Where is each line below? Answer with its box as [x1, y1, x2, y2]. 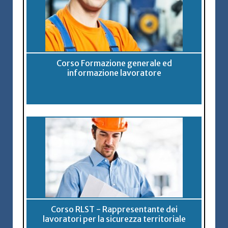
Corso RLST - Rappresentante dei [50, 204, 178, 214]
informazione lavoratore [67, 67, 161, 78]
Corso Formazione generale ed [56, 58, 172, 68]
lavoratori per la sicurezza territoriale [42, 213, 186, 224]
